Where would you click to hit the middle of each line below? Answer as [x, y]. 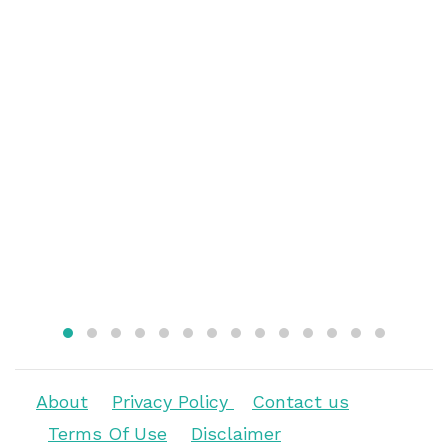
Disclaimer [236, 433]
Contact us [300, 401]
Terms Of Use [107, 433]
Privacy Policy [173, 401]
